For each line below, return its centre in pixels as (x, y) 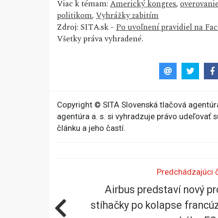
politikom (74, 16)
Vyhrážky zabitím (127, 16)
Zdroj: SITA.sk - (86, 27)
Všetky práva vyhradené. (100, 39)
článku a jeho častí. (91, 128)
